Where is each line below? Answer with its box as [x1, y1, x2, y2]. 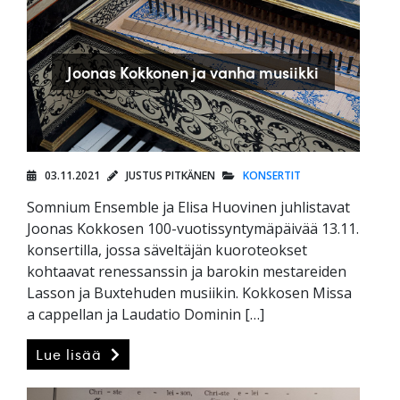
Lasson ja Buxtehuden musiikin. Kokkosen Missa [27, 283, 352, 304]
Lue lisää [36, 345, 106, 365]
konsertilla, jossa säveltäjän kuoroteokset [27, 240, 307, 261]
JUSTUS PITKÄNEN [123, 168, 215, 184]
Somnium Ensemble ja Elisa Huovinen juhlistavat [27, 197, 350, 218]
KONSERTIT [243, 168, 301, 184]
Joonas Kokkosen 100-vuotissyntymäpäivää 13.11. [27, 219, 359, 239]
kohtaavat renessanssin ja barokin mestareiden [27, 262, 346, 282]
